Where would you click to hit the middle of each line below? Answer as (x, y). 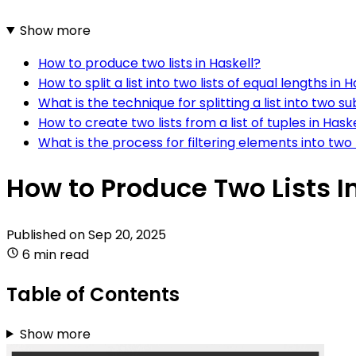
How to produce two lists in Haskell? (149, 63)
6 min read (56, 254)
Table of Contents (93, 294)
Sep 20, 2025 (127, 234)
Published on (47, 234)
